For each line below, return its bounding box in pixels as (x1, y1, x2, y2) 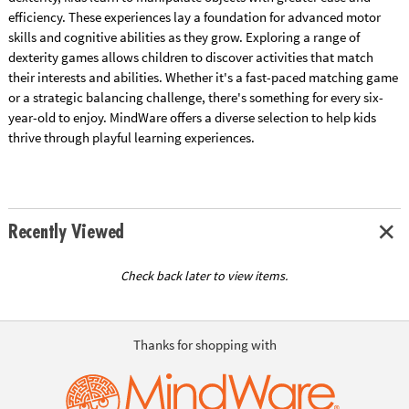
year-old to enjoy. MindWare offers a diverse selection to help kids (7, 109, 376, 127)
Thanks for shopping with (132, 335, 277, 353)
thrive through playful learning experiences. (7, 129, 255, 147)
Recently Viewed (7, 223, 125, 243)
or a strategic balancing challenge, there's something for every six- (7, 89, 383, 107)
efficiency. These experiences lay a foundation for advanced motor (7, 8, 381, 26)
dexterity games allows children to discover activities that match (7, 48, 373, 67)
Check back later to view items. (121, 267, 288, 285)
